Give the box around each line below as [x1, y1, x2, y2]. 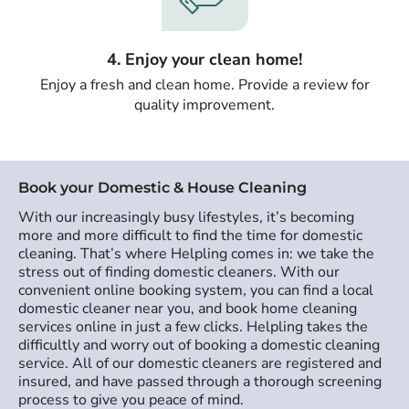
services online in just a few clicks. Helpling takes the [18, 317, 368, 338]
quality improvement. [134, 94, 275, 115]
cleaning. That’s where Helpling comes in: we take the [18, 244, 374, 265]
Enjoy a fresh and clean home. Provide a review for [39, 74, 370, 95]
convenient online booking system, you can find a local [18, 280, 373, 301]
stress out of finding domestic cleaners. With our [18, 262, 340, 283]
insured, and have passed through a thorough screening [18, 372, 382, 393]
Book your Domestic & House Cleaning [18, 178, 307, 196]
